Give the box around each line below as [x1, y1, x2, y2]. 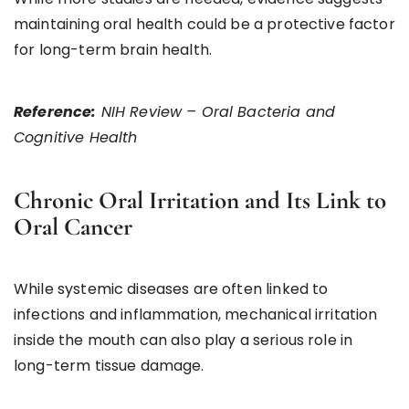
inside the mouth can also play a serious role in [14, 329, 353, 351]
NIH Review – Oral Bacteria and [96, 100, 336, 122]
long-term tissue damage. [14, 354, 204, 376]
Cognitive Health [14, 126, 138, 148]
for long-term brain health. [14, 38, 213, 60]
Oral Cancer [14, 211, 132, 242]
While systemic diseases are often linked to [14, 278, 329, 299]
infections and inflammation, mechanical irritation [14, 303, 378, 325]
